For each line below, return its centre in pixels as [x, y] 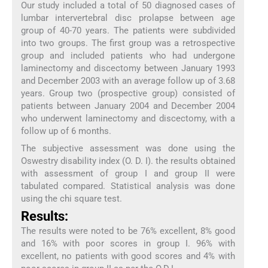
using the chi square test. [71, 198]
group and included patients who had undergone [128, 56]
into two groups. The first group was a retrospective [128, 43]
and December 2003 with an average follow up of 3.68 [128, 81]
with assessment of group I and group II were [128, 173]
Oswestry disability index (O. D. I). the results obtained [128, 161]
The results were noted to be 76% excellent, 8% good [128, 231]
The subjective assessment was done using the [128, 148]
